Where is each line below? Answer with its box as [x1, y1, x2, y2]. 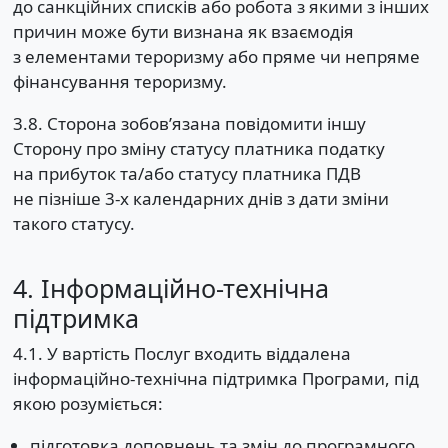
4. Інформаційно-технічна [12, 270, 329, 305]
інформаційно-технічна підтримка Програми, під [12, 367, 419, 391]
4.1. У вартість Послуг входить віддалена [12, 342, 351, 366]
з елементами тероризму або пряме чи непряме [12, 45, 420, 69]
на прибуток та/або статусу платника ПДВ [12, 162, 361, 186]
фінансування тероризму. [12, 70, 227, 94]
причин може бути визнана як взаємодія [12, 20, 354, 44]
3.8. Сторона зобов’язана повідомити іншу [12, 112, 366, 136]
